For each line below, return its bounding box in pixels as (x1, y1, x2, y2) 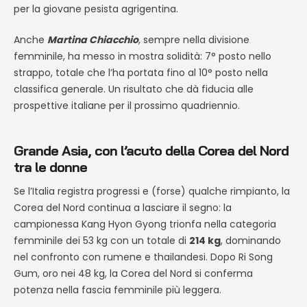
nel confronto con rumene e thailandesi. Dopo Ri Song (14, 249, 273, 264)
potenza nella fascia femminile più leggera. (14, 282, 221, 297)
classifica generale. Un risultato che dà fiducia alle (14, 82, 254, 97)
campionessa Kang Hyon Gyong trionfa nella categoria (14, 217, 276, 231)
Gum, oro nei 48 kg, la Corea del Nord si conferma (14, 266, 253, 280)
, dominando (221, 233, 281, 247)
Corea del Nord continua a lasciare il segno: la (14, 200, 232, 214)
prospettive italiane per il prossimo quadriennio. (14, 99, 240, 113)
